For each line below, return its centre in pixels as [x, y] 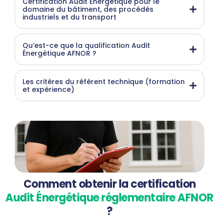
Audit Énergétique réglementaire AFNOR [109, 197]
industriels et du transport [69, 17]
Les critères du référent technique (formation [104, 82]
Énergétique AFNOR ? [59, 54]
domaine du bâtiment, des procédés [88, 10]
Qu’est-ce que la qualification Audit [86, 46]
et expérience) [48, 90]
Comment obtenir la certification [109, 184]
